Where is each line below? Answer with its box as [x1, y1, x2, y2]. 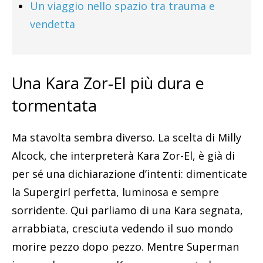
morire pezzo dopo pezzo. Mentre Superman [12, 240, 239, 254]
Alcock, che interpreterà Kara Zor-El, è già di [12, 149, 235, 163]
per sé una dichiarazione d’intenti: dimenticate [12, 167, 247, 181]
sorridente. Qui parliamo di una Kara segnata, [12, 203, 243, 218]
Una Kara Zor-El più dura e [12, 72, 204, 95]
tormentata [12, 95, 97, 117]
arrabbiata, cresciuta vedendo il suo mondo [12, 221, 233, 236]
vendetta [30, 17, 75, 32]
